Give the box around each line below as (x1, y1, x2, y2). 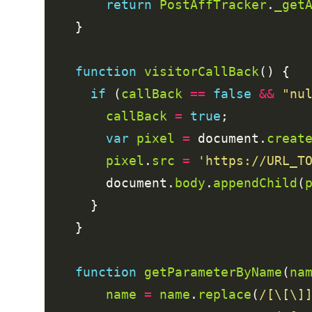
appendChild (213, 175, 297, 190)
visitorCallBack (144, 63, 259, 79)
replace (198, 286, 251, 302)
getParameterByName (144, 264, 282, 279)
